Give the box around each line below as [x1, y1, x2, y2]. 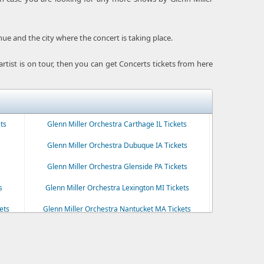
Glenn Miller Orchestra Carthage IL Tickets [47, 119, 187, 129]
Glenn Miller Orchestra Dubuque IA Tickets [47, 140, 187, 150]
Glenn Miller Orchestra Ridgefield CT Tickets [45, 246, 190, 256]
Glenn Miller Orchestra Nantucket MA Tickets [43, 204, 192, 214]
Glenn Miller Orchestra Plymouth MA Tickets [44, 225, 190, 235]
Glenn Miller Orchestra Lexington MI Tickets [45, 183, 189, 193]
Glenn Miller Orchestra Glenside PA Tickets [47, 161, 187, 171]
